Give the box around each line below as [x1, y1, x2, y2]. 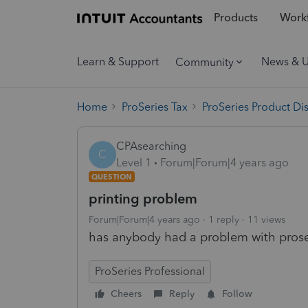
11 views [247, 213, 285, 225]
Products [213, 11, 258, 25]
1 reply [208, 213, 239, 225]
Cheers [111, 287, 142, 300]
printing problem [89, 190, 197, 207]
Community [175, 55, 234, 69]
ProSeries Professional [95, 264, 205, 278]
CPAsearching [116, 139, 186, 153]
